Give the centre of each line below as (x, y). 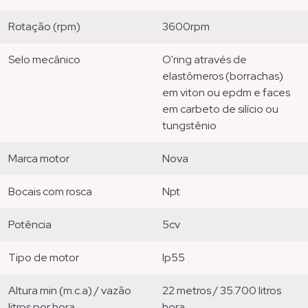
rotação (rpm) (48, 26)
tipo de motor (47, 257)
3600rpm (189, 26)
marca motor (43, 158)
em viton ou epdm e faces (226, 92)
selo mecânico (47, 59)
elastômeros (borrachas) (223, 76)
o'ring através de (168, 59)
